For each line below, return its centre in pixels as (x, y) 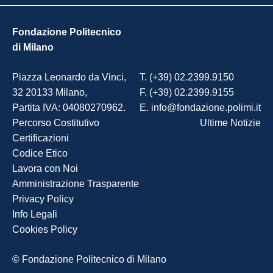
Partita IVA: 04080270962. (69, 108)
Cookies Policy (45, 229)
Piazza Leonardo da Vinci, (69, 77)
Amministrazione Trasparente (76, 184)
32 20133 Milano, (50, 92)
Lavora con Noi (45, 168)
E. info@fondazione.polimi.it (200, 108)
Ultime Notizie (230, 123)
